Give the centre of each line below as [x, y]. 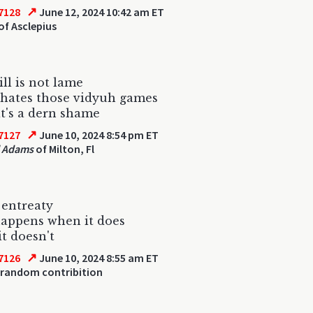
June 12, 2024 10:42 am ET [101, 12]
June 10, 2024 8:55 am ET [98, 258]
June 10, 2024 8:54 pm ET [98, 135]
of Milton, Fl [64, 149]
